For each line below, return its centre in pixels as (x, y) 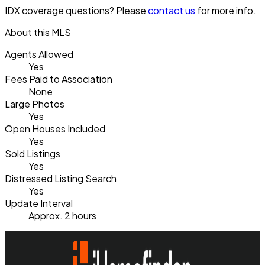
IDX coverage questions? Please (76, 10)
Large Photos (35, 104)
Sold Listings (33, 153)
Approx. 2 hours (62, 215)
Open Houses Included (55, 128)
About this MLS (38, 32)
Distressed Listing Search (61, 178)
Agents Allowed (39, 54)
